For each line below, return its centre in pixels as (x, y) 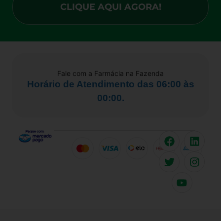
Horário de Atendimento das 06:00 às (110, 84)
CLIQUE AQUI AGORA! (110, 7)
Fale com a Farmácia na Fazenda (110, 74)
